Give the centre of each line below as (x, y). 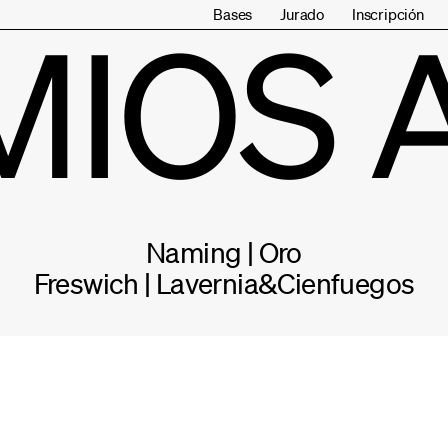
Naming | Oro (224, 252)
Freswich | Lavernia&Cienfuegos (224, 283)
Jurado (302, 14)
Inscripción (387, 14)
